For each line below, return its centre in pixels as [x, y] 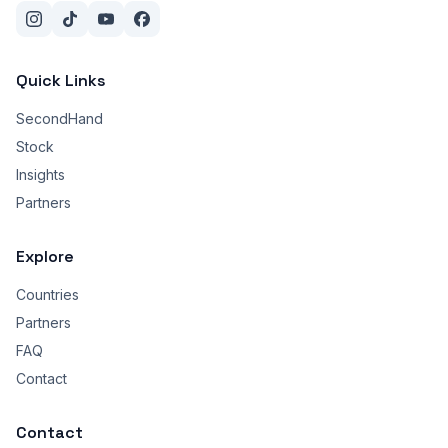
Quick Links [61, 81]
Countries [47, 295]
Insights [40, 175]
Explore [45, 257]
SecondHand [59, 119]
